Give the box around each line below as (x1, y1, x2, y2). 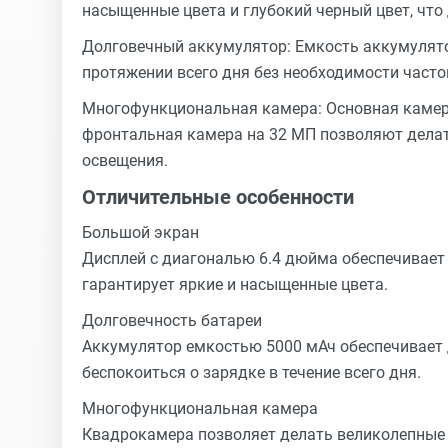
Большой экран (82, 223, 199, 242)
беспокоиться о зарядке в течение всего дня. (82, 363, 421, 382)
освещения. (82, 151, 168, 170)
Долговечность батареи (82, 311, 262, 330)
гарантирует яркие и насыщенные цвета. (82, 275, 388, 294)
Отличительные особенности (82, 185, 354, 209)
